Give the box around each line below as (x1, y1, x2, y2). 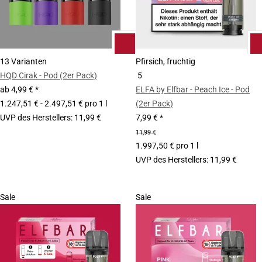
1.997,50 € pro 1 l (136, 141, 198, 150)
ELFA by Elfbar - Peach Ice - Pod (136, 85, 250, 94)
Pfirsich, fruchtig (136, 57, 195, 66)
